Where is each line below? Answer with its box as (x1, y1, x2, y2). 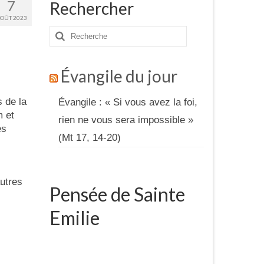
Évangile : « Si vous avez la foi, (58, 96, 197, 108)
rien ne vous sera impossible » (58, 114, 193, 126)
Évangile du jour (60, 65, 177, 86)
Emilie (49, 206, 100, 229)
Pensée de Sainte (49, 182, 185, 206)
